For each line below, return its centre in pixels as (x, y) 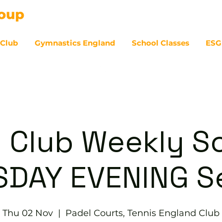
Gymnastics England (75, 43)
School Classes (160, 43)
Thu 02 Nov (28, 213)
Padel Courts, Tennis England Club (142, 213)
